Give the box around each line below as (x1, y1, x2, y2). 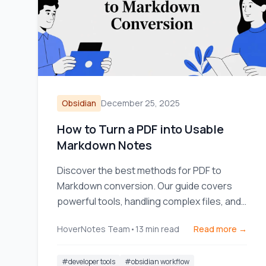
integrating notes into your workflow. (57, 210, 217, 223)
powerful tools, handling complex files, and (57, 195, 241, 208)
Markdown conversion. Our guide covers (57, 179, 232, 192)
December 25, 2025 (101, 97, 180, 109)
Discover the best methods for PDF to (57, 164, 221, 177)
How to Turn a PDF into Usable (57, 121, 224, 137)
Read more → (194, 223, 247, 235)
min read (145, 223, 179, 235)
